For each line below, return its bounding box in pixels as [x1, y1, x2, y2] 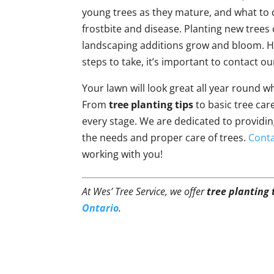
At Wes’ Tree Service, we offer [82, 185, 207, 198]
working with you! [82, 147, 163, 161]
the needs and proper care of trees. [82, 131, 249, 144]
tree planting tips [109, 98, 194, 111]
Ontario [82, 201, 119, 215]
